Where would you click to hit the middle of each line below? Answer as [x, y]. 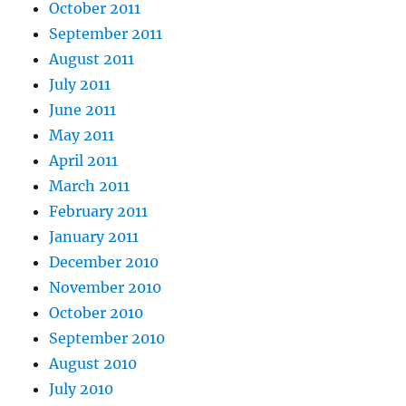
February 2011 [99, 212]
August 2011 [92, 59]
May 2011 [82, 135]
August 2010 [93, 364]
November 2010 [106, 288]
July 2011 [80, 85]
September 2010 [107, 338]
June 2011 [83, 110]
